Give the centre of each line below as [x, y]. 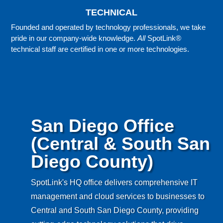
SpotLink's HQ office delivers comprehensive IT [114, 183]
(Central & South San [121, 144]
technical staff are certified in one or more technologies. [100, 49]
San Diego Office [103, 126]
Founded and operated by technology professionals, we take [109, 27]
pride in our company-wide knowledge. [74, 38]
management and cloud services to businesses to [118, 197]
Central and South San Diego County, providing [115, 211]
